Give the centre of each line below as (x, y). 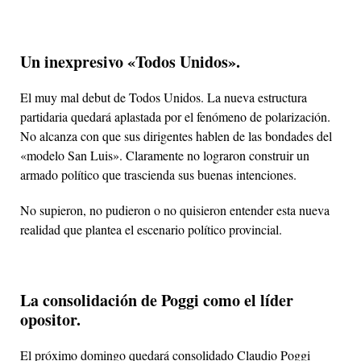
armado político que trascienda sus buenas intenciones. (158, 174)
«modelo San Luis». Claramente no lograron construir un (165, 155)
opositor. (50, 319)
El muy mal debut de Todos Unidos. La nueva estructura (164, 97)
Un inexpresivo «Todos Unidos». (130, 61)
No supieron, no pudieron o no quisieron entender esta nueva (175, 210)
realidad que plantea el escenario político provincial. (151, 229)
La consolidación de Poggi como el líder (157, 300)
